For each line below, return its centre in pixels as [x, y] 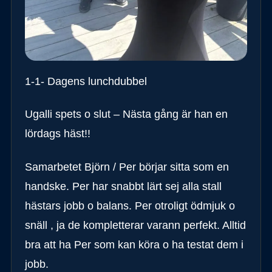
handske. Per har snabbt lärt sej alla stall [123, 186]
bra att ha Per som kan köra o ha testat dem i [134, 244]
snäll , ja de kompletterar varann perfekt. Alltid [135, 225]
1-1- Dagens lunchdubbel [86, 81]
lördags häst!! [57, 134]
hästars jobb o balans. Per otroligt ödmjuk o [130, 206]
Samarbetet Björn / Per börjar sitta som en [127, 167]
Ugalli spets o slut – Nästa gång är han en [126, 114]
